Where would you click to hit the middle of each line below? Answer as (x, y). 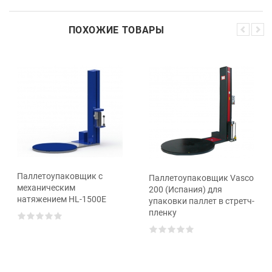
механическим (46, 187)
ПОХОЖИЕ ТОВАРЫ (116, 30)
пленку (163, 212)
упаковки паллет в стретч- (202, 201)
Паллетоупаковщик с (60, 176)
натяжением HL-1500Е (62, 199)
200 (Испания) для (185, 189)
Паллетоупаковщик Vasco (201, 178)
